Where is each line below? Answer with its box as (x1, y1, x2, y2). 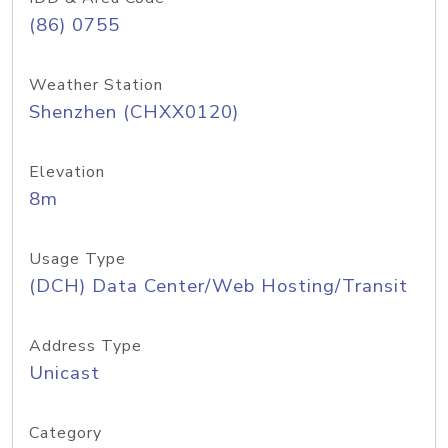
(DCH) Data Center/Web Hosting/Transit (29, 273, 408, 299)
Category (29, 422, 102, 444)
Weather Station (29, 74, 163, 96)
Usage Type (29, 248, 126, 270)
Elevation (29, 161, 105, 183)
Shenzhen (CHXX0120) (29, 99, 239, 125)
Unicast (29, 360, 100, 386)
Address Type (29, 335, 142, 357)
